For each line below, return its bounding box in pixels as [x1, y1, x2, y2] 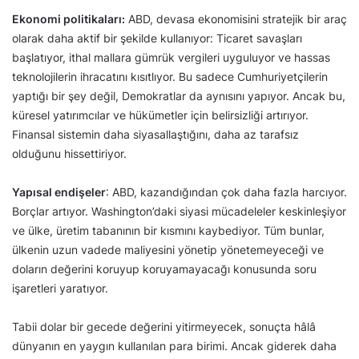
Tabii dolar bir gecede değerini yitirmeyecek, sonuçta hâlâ [12, 320, 316, 334]
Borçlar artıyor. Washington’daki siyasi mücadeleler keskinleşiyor [12, 204, 346, 219]
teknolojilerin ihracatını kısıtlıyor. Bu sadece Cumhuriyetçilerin [12, 70, 328, 84]
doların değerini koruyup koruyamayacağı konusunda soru [12, 262, 317, 276]
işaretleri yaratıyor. [12, 281, 108, 296]
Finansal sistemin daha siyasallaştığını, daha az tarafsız [12, 127, 299, 142]
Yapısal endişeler [12, 185, 106, 200]
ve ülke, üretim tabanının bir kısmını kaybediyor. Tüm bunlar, [12, 224, 325, 238]
